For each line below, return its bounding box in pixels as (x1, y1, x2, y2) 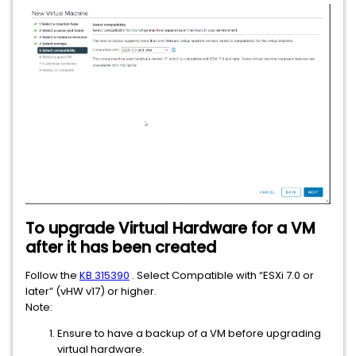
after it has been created (25, 237, 216, 258)
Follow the (25, 268, 79, 283)
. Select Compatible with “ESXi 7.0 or (130, 268, 314, 283)
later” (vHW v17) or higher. (25, 284, 157, 299)
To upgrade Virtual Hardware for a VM (25, 218, 315, 239)
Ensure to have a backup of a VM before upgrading (57, 326, 321, 341)
